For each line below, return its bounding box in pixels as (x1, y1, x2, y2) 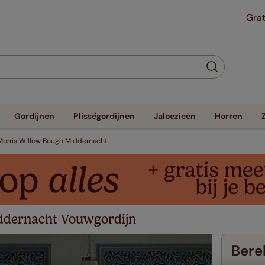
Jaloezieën (154, 111, 196, 121)
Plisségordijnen (73, 111, 135, 121)
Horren (215, 111, 243, 121)
